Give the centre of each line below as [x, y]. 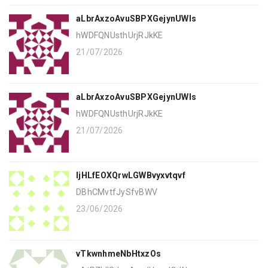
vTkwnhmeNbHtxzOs [118, 254]
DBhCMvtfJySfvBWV [117, 192]
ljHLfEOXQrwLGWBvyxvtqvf [131, 176]
